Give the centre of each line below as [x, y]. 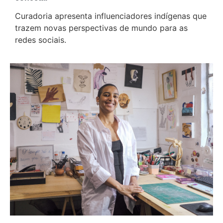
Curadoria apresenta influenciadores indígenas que [111, 16]
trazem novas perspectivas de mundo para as [101, 28]
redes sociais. [41, 40]
